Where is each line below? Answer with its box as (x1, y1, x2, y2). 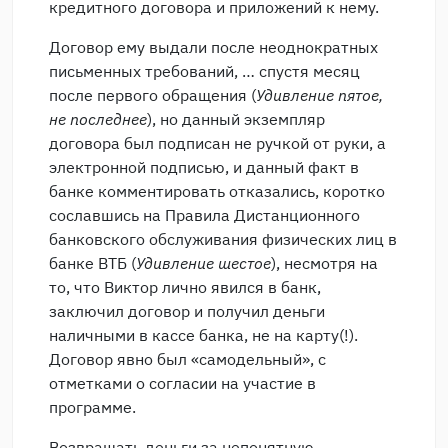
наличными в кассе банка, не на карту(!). (49, 325, 358, 345)
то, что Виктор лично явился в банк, (49, 277, 321, 297)
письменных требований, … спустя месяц (49, 61, 360, 81)
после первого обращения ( (49, 85, 256, 105)
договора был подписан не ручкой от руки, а (49, 133, 386, 153)
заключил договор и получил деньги (49, 301, 325, 321)
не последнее (49, 109, 147, 129)
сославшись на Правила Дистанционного (49, 205, 360, 225)
